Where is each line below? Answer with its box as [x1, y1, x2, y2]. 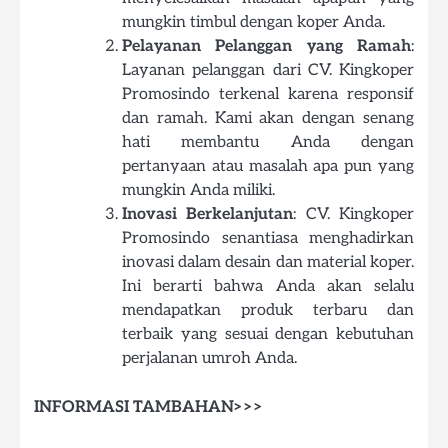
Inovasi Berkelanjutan [122, 205, 294, 225]
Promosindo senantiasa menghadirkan [122, 229, 414, 249]
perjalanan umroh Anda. [122, 349, 297, 369]
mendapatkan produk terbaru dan [122, 301, 414, 321]
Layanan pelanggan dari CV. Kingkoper [122, 61, 414, 81]
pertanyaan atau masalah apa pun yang [122, 157, 414, 177]
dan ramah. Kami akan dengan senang [122, 109, 414, 129]
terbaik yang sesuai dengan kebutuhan [122, 325, 414, 345]
